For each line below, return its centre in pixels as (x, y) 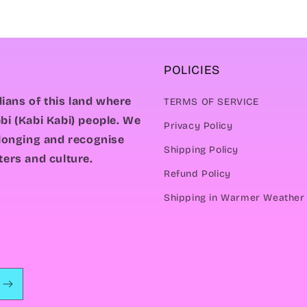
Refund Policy (197, 174)
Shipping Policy (201, 150)
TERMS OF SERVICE (211, 102)
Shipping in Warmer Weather (234, 198)
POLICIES (192, 70)
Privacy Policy (198, 126)
